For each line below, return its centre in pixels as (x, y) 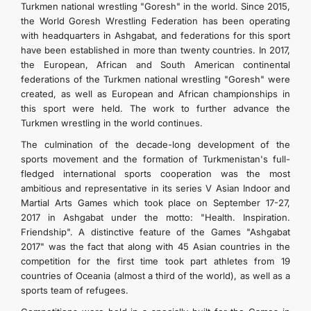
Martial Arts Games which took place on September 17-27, (155, 203)
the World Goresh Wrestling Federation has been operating (155, 21)
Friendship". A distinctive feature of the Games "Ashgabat (155, 232)
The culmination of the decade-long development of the (155, 144)
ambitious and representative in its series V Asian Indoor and (155, 188)
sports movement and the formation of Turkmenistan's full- (155, 159)
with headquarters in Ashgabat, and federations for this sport (155, 35)
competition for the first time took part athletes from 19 (155, 261)
